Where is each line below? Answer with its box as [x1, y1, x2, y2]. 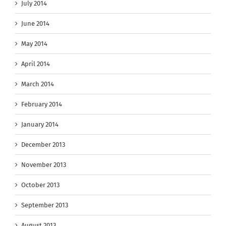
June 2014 [21, 19, 49, 27]
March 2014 [21, 80, 54, 88]
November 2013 [21, 160, 66, 168]
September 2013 [21, 201, 68, 209]
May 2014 [21, 39, 47, 47]
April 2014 [21, 60, 50, 68]
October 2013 [21, 181, 60, 189]
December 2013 [21, 140, 65, 148]
